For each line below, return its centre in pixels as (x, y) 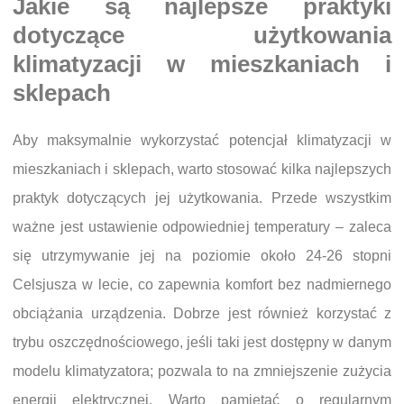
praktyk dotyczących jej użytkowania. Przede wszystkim (202, 198)
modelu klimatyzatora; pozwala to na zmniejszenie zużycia (202, 372)
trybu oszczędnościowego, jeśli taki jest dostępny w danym (202, 343)
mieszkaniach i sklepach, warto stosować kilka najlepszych (202, 170)
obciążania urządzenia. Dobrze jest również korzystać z (202, 314)
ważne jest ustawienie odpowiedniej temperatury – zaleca (202, 227)
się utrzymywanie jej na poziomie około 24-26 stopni (202, 256)
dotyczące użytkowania (202, 36)
